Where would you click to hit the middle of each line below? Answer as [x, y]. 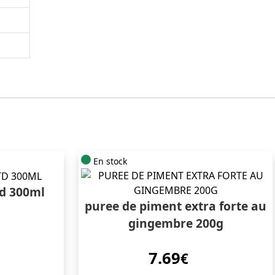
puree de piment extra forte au [176, 206]
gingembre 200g [176, 223]
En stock [109, 161]
